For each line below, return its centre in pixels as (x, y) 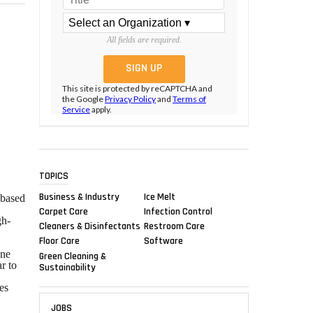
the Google (83, 99)
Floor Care (59, 241)
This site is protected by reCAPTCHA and (137, 89)
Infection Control (178, 211)
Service (76, 110)
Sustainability (67, 267)
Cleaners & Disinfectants (90, 226)
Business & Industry (79, 197)
